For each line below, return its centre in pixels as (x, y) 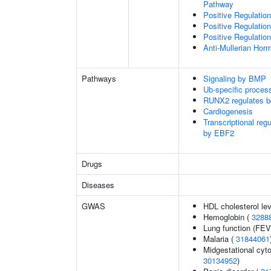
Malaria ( (220, 239)
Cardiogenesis (228, 111)
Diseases (98, 185)
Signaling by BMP (235, 78)
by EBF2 (219, 133)
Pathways (99, 78)
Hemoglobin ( (227, 217)
